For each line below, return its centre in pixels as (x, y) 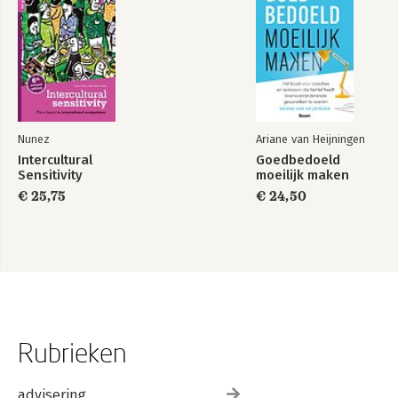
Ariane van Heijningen (310, 139)
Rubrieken (72, 352)
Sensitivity (50, 175)
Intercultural (55, 160)
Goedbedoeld (298, 160)
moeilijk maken (302, 175)
